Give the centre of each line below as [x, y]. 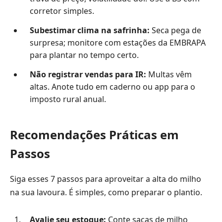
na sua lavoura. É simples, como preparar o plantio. [106, 193]
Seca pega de [175, 30]
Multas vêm [169, 75]
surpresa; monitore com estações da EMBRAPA [117, 42]
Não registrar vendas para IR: [88, 75]
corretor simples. [62, 11]
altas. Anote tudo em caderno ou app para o [112, 87]
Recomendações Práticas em [94, 135]
